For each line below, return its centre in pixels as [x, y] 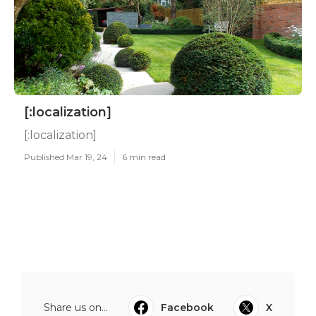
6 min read [144, 157]
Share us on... [76, 308]
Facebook [187, 308]
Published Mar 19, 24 [66, 157]
